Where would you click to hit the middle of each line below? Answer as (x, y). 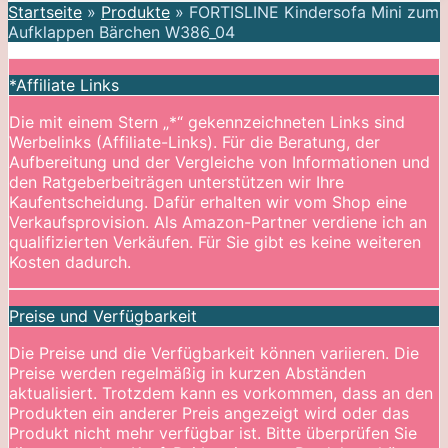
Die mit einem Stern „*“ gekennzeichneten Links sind (207, 122)
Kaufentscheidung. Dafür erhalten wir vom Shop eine (208, 202)
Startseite (45, 12)
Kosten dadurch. (70, 262)
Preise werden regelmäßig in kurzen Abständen (187, 373)
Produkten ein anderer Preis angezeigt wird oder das (209, 413)
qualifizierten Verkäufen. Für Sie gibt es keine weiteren (215, 242)
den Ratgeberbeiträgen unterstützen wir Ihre (176, 182)
